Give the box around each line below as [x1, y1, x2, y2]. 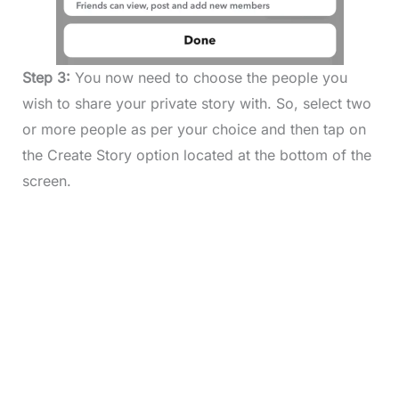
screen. [21, 172, 71, 191]
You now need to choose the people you [74, 69, 347, 87]
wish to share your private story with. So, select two [21, 94, 371, 113]
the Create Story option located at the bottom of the [21, 146, 371, 165]
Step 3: [21, 69, 75, 87]
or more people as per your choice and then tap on [21, 120, 366, 139]
